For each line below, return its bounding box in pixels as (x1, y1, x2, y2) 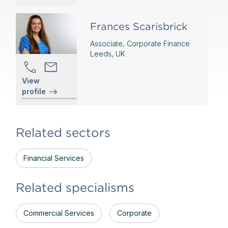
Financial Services (23, 154, 84, 162)
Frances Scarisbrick (90, 20, 187, 33)
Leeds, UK (90, 49, 125, 58)
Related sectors (15, 125, 110, 140)
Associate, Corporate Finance (90, 39, 190, 48)
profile (21, 87, 46, 96)
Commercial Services (23, 209, 94, 217)
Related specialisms (15, 180, 134, 195)
